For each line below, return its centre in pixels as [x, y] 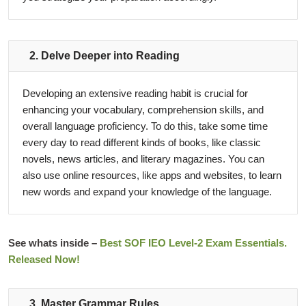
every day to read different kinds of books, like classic [142, 143]
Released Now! [44, 260]
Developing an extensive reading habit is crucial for [135, 94]
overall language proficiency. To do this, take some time [145, 126]
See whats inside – [54, 243]
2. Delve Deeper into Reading [105, 56]
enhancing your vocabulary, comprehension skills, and [143, 110]
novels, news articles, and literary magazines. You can [143, 159]
